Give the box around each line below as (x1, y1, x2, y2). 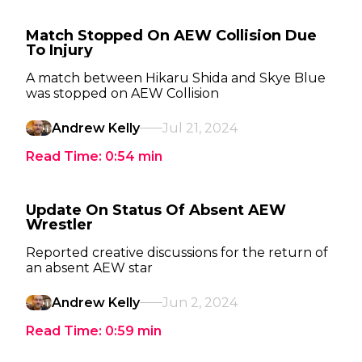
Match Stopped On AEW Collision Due (26, 27, 317, 44)
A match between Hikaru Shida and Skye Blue (26, 70, 326, 86)
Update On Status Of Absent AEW (26, 201, 286, 219)
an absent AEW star (26, 260, 153, 276)
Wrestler (26, 216, 93, 234)
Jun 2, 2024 (162, 295, 238, 310)
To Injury (26, 41, 93, 59)
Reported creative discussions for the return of (26, 245, 328, 260)
